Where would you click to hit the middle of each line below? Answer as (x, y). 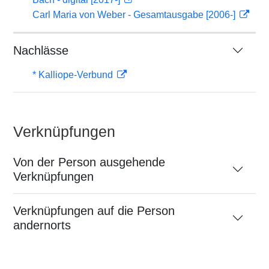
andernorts (42, 225)
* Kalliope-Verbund (74, 75)
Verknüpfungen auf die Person (94, 211)
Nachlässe (41, 50)
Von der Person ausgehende (89, 162)
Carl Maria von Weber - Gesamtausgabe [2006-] (135, 15)
